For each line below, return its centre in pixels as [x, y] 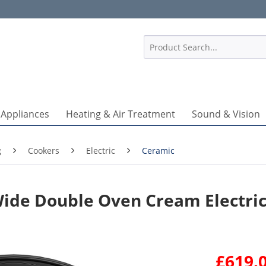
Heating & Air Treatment [120, 114]
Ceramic [158, 151]
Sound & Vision [226, 114]
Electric [101, 151]
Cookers [44, 151]
